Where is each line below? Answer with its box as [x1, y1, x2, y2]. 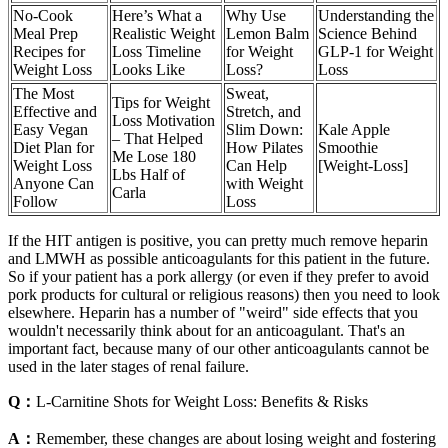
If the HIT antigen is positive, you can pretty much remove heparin [8, 231, 428, 249]
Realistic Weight [112, 24, 215, 42]
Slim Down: [226, 120, 303, 138]
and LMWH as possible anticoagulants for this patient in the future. [8, 249, 430, 267]
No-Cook [13, 6, 73, 24]
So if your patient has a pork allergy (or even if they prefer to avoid [8, 267, 429, 285]
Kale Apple [318, 120, 390, 138]
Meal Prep [13, 24, 78, 42]
